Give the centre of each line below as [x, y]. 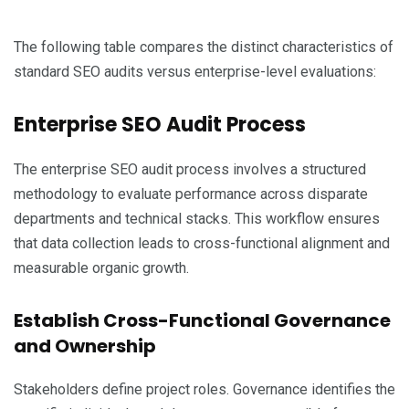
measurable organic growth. [101, 267]
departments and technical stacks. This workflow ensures [197, 218]
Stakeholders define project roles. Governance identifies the [204, 389]
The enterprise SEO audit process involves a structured [190, 169]
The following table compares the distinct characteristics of [204, 47]
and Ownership [85, 346]
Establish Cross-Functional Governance [202, 320]
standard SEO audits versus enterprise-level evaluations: [195, 71]
